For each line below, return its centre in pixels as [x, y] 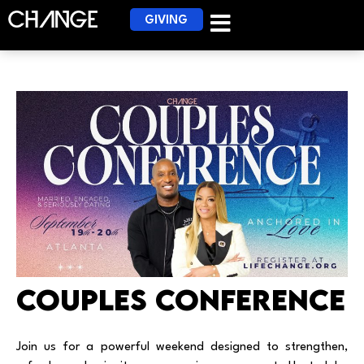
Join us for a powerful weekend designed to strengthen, [182, 348]
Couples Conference [181, 300]
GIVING [167, 21]
